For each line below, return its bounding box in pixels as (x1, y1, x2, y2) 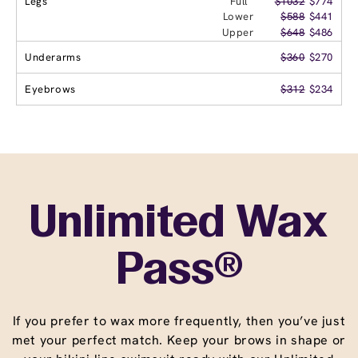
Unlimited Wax (30, 204, 328, 245)
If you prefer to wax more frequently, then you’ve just (12, 312, 346, 329)
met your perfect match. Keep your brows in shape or (12, 331, 346, 348)
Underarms (25, 50, 82, 64)
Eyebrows (25, 82, 76, 96)
